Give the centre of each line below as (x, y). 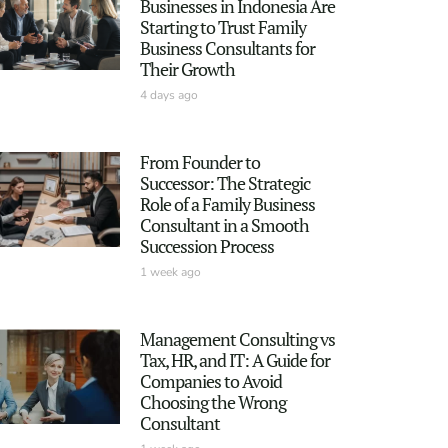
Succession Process (206, 245)
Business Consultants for (227, 47)
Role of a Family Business (227, 203)
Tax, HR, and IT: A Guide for (234, 360)
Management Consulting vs (237, 339)
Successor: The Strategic (224, 182)
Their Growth (187, 68)
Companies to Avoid (210, 381)
